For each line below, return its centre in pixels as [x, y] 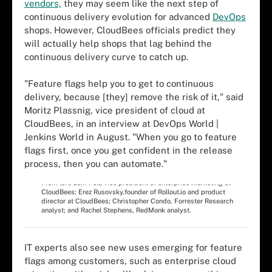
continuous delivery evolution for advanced [118, 16]
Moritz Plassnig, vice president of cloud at [115, 110]
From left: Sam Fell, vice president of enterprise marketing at [136, 182]
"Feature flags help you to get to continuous [119, 83]
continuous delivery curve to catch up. [106, 56]
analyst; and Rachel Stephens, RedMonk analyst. [116, 210]
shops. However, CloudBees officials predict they [130, 30]
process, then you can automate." [96, 164]
